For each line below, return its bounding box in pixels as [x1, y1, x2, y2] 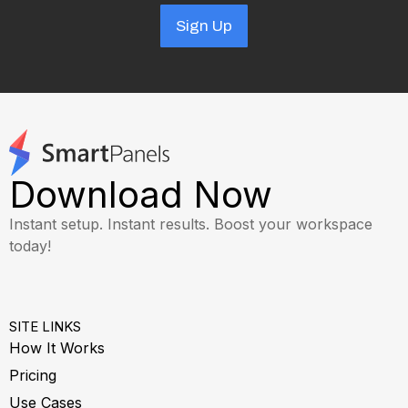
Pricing [9, 365, 56, 384]
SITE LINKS [9, 317, 81, 335]
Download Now [9, 171, 272, 217]
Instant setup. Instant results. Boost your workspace [9, 214, 372, 233]
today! [9, 236, 51, 255]
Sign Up [176, 17, 232, 36]
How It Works [9, 338, 105, 357]
